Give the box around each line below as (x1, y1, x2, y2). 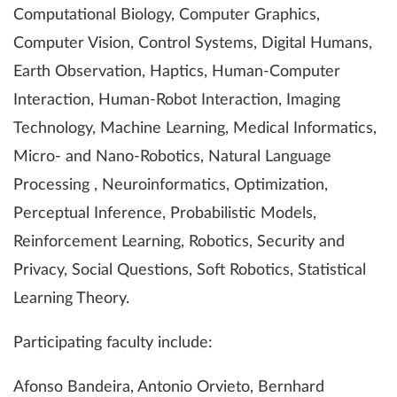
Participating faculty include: (13, 334, 213, 351)
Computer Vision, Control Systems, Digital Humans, (13, 35, 372, 51)
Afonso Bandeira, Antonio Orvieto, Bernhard (13, 378, 324, 395)
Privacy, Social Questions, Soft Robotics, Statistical (13, 261, 366, 278)
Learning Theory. (13, 290, 129, 307)
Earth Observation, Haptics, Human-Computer (13, 63, 340, 80)
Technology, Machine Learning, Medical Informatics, (13, 120, 377, 136)
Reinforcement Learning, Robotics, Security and (13, 233, 345, 250)
